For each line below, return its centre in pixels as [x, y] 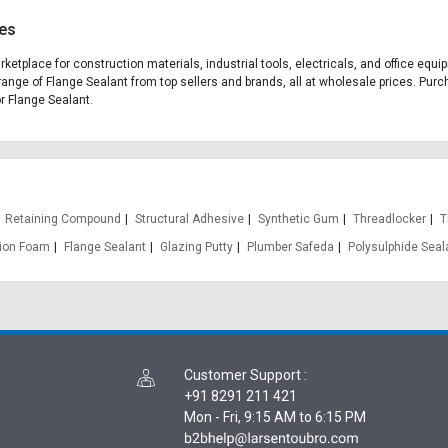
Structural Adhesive [190, 219]
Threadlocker [390, 219]
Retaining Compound [63, 219]
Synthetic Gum [299, 219]
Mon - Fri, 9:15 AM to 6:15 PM [275, 417]
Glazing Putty [196, 247]
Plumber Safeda [290, 247]
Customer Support [242, 375]
